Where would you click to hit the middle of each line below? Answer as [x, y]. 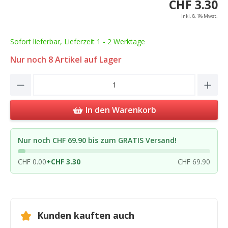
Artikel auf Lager [87, 60]
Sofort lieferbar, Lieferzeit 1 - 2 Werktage [78, 42]
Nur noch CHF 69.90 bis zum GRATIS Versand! [97, 140]
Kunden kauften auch [86, 216]
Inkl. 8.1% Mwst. [199, 16]
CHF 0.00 [32, 162]
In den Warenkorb [121, 110]
